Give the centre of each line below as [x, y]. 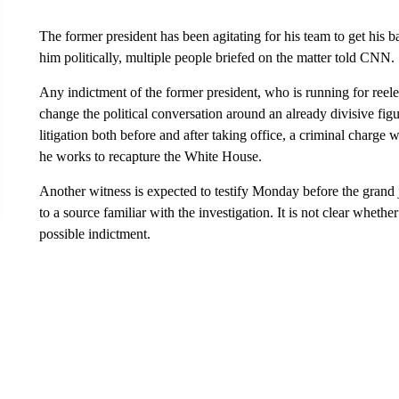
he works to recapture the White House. [150, 156]
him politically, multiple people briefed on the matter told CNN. [216, 57]
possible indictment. [94, 233]
